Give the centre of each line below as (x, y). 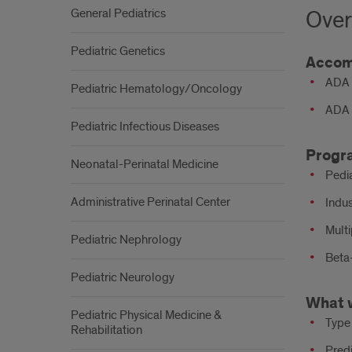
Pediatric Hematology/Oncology (156, 89)
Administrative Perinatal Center (150, 202)
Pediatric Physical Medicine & (146, 315)
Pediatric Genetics (118, 51)
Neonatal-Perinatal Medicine (145, 164)
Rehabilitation (106, 330)
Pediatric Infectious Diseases (145, 126)
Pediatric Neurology (123, 277)
